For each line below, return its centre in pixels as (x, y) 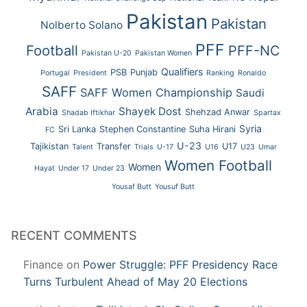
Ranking (221, 73)
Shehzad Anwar (218, 112)
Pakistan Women (164, 53)
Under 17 (74, 168)
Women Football (219, 165)
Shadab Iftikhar (89, 112)
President (90, 73)
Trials (144, 147)
